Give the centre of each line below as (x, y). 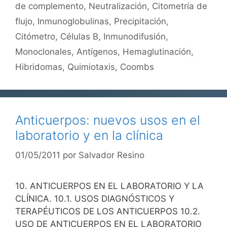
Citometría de (180, 6)
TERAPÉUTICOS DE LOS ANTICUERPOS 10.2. (108, 211)
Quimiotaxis (91, 67)
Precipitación (140, 21)
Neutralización (118, 6)
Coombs (137, 67)
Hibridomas (39, 67)
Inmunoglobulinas (73, 21)
